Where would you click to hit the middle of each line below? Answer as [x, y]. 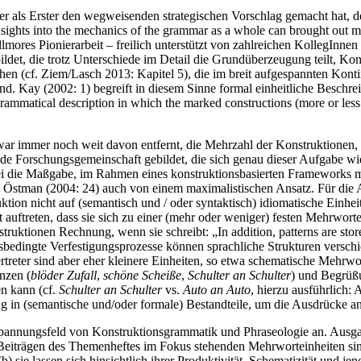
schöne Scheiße [142, 275]
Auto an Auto [217, 289]
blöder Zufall [64, 275]
